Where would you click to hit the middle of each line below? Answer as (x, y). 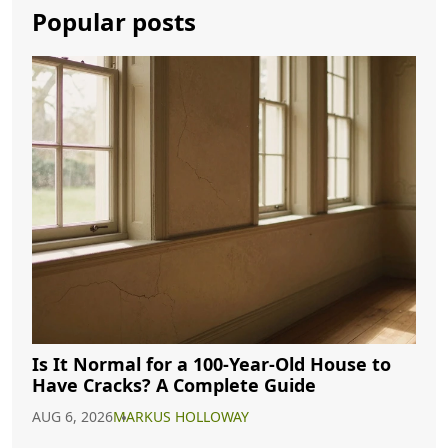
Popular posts (114, 21)
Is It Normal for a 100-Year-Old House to (211, 364)
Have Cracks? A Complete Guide (174, 385)
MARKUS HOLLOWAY (181, 416)
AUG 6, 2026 (72, 416)
